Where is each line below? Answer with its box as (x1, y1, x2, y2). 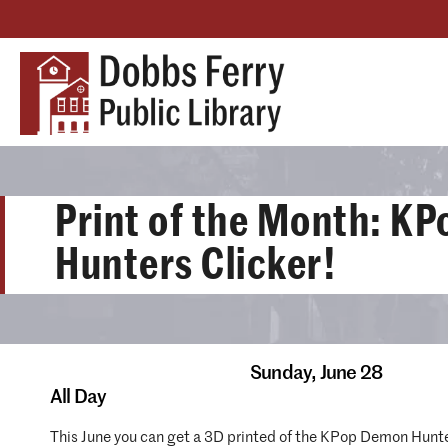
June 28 (319, 364, 383, 383)
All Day (50, 388, 107, 407)
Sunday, (250, 364, 320, 383)
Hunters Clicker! (55, 243, 337, 287)
